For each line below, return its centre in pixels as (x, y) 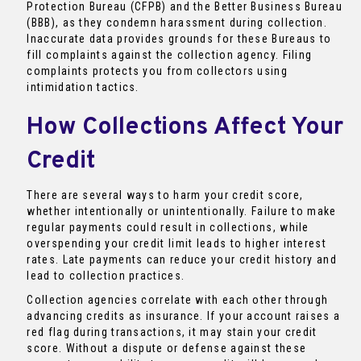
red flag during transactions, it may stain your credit (172, 332)
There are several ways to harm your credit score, (165, 195)
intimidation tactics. (83, 87)
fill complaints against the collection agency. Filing (170, 55)
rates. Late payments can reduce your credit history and (182, 260)
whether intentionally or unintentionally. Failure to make (182, 212)
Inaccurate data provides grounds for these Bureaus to (179, 39)
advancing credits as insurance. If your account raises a (184, 316)
